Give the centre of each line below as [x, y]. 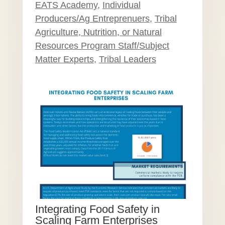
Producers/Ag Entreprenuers [92, 18]
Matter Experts [64, 59]
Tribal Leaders [127, 59]
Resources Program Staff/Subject [102, 45]
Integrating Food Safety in [97, 209]
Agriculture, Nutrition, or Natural [98, 32]
